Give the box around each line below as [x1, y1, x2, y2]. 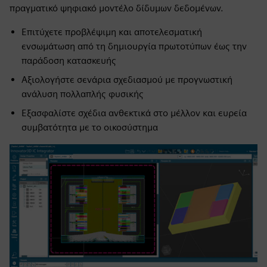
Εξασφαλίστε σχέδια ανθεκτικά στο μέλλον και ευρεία [21, 107, 247, 119]
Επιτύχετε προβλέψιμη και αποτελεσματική [21, 26, 202, 38]
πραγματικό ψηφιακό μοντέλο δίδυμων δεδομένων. [10, 2, 223, 14]
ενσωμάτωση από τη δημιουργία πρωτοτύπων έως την [21, 41, 247, 52]
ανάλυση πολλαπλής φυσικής [21, 88, 144, 100]
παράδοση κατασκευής [21, 55, 116, 66]
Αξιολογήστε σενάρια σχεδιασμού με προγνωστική [21, 74, 232, 85]
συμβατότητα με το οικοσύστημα [21, 122, 158, 133]
